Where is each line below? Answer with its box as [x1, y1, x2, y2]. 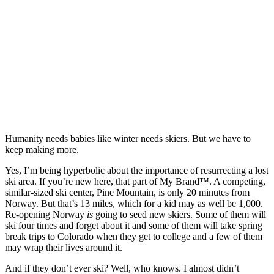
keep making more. [5, 144, 79, 155]
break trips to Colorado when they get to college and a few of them [5, 231, 262, 242]
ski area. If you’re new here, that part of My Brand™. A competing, [5, 176, 265, 187]
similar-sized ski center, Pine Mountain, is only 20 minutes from [5, 187, 250, 198]
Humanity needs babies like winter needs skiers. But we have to [5, 133, 251, 144]
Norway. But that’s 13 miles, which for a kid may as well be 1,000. [5, 198, 263, 209]
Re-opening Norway [5, 209, 87, 220]
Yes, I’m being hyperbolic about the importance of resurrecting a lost [5, 165, 268, 176]
